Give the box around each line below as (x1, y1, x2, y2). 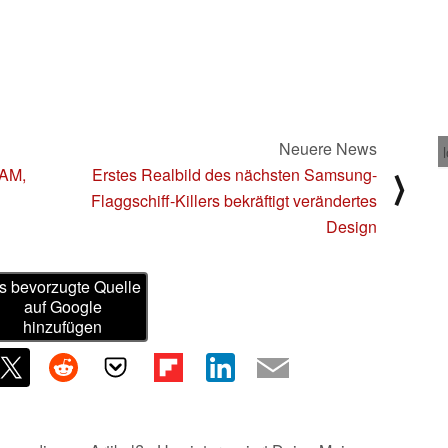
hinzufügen (23, 315, 103, 339)
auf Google (23, 295, 102, 319)
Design (326, 214, 377, 238)
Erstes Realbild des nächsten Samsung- (92, 162, 377, 186)
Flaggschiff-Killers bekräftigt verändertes (91, 188, 377, 212)
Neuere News (279, 136, 377, 160)
